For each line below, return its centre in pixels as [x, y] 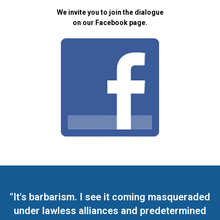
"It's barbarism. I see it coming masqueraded [110, 197]
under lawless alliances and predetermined [110, 210]
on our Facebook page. [110, 22]
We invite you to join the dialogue [110, 12]
